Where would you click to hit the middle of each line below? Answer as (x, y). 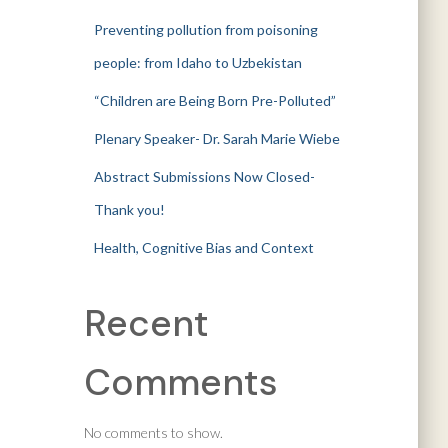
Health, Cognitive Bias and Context (203, 247)
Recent (146, 323)
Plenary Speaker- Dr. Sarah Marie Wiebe (216, 138)
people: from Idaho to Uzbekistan (197, 62)
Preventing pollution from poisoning (205, 29)
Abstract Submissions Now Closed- (204, 176)
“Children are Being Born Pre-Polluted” (214, 100)
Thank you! (129, 209)
